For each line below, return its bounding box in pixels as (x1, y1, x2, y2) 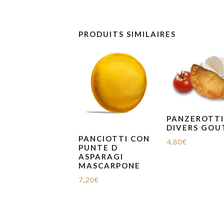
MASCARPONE (78, 160, 140, 170)
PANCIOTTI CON (78, 133, 150, 143)
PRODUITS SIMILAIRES (78, 29, 176, 39)
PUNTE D (78, 142, 118, 152)
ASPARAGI (78, 151, 123, 161)
